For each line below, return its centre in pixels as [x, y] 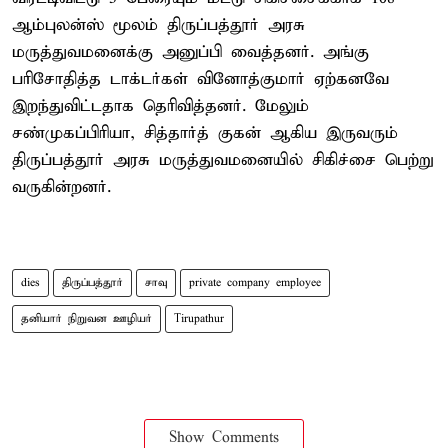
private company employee [255, 282]
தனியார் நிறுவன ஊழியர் [86, 318]
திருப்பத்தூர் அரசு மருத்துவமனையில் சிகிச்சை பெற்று [223, 160]
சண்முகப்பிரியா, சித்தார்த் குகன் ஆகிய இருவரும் [205, 133]
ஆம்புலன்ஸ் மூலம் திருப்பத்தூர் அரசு [158, 25]
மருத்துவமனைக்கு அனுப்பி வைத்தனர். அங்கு [190, 52]
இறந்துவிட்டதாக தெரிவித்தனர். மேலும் [160, 106]
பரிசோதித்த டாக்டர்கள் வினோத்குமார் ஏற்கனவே [200, 79]
